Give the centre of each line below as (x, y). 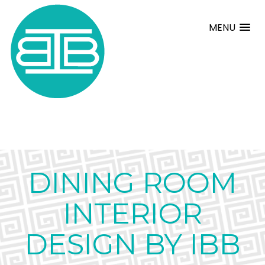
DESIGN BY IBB (132, 244)
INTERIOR (132, 214)
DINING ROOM (132, 183)
